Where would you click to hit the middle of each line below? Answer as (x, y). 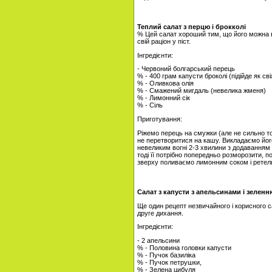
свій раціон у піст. (164, 42)
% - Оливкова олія (165, 83)
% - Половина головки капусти (184, 248)
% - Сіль (150, 105)
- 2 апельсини (158, 240)
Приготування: (160, 119)
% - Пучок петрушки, (169, 262)
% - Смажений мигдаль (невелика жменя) (202, 91)
